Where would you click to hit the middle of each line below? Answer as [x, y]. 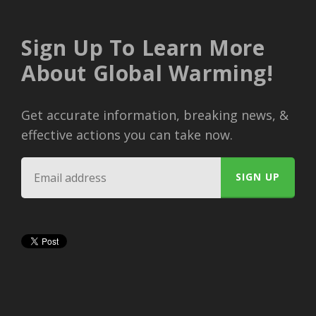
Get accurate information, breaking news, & [155, 115]
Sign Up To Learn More [143, 47]
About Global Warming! [147, 73]
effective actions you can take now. [127, 134]
